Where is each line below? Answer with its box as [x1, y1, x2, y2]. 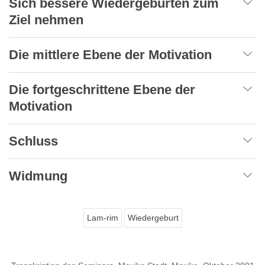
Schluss [9, 133, 58, 148]
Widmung [9, 168, 67, 183]
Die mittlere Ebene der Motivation [9, 47, 212, 62]
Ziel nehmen [9, 12, 83, 27]
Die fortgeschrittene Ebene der [9, 82, 195, 97]
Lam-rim [86, 212, 118, 222]
